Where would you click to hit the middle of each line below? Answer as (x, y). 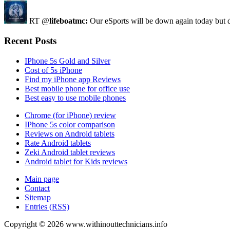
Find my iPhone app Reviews (73, 79)
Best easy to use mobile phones (75, 98)
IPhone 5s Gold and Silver (68, 61)
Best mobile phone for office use (77, 88)
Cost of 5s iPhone (53, 70)
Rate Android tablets (58, 143)
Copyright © (26, 224)
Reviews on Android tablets (70, 133)
